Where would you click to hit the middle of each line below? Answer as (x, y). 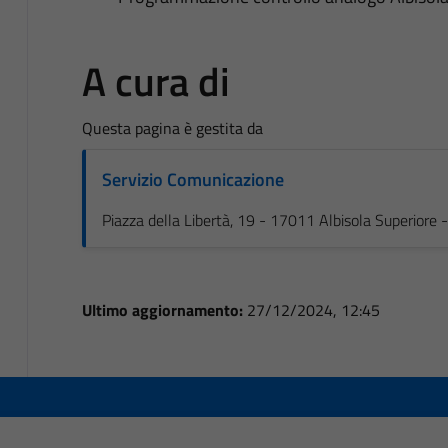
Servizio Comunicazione (192, 180)
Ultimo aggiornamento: (164, 310)
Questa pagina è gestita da (172, 128)
